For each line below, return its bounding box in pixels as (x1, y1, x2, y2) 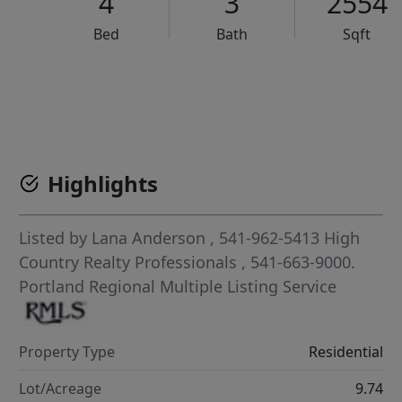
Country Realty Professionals (19, 251, 242, 274)
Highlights (48, 169, 159, 199)
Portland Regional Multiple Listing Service (19, 275, 337, 298)
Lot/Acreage (19, 378, 102, 398)
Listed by (19, 227, 92, 249)
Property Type (19, 341, 116, 362)
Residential (308, 341, 383, 362)
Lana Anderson (92, 227, 206, 249)
